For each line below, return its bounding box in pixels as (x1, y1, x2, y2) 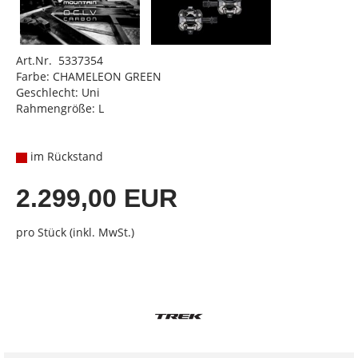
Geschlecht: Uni (16, 85, 100, 100)
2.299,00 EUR (16, 184, 177, 213)
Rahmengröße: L (16, 101, 104, 116)
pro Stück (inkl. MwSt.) (16, 225, 134, 240)
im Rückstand (27, 149, 103, 164)
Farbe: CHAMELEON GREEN (16, 69, 161, 84)
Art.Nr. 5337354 (16, 53, 103, 68)
